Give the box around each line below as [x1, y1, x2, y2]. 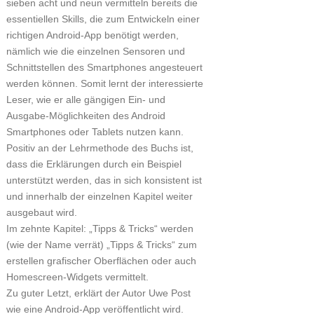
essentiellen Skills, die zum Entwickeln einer [6, 13, 200, 25]
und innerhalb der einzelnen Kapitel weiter [6, 190, 193, 202]
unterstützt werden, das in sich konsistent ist [6, 174, 202, 186]
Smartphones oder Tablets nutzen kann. [6, 125, 184, 137]
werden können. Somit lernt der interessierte [6, 77, 203, 89]
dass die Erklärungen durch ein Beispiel [6, 158, 182, 170]
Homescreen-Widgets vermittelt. [6, 271, 149, 282]
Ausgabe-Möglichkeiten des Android [6, 109, 165, 121]
